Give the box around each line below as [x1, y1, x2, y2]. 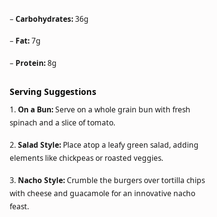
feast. [10, 201, 29, 212]
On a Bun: [18, 104, 53, 115]
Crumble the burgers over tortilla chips [65, 174, 205, 186]
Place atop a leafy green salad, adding [61, 139, 199, 151]
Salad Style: [18, 139, 61, 151]
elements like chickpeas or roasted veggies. [10, 153, 163, 164]
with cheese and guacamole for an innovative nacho [10, 187, 195, 199]
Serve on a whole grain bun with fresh [53, 104, 190, 115]
